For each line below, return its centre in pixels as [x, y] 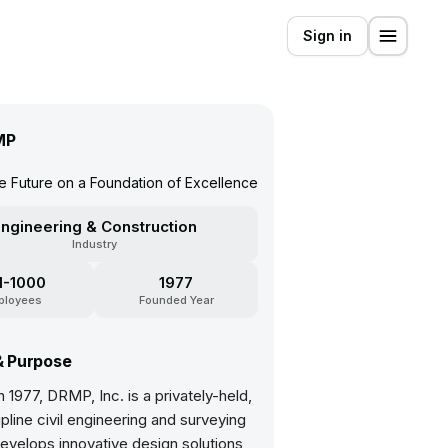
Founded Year [176, 300]
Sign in [327, 35]
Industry [94, 244]
